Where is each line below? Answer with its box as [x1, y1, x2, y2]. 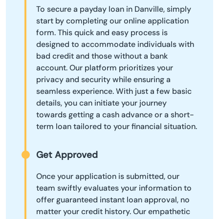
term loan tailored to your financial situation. [36, 121, 197, 131]
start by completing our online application [36, 15, 189, 26]
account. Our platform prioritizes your [36, 62, 173, 73]
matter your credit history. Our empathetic [36, 206, 190, 217]
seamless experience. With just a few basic [36, 86, 192, 96]
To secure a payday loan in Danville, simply [36, 3, 191, 14]
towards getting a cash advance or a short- [36, 109, 194, 120]
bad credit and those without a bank [36, 50, 168, 61]
